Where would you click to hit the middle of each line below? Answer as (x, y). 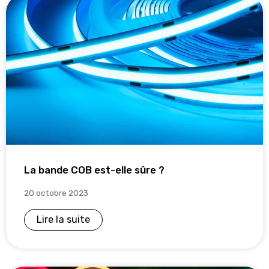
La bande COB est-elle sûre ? (94, 170)
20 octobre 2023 (56, 192)
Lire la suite (63, 219)
